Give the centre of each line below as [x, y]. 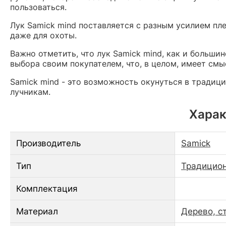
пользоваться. [38, 7]
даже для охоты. [43, 35]
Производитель [48, 143]
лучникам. [30, 92]
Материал [37, 211]
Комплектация [47, 188]
